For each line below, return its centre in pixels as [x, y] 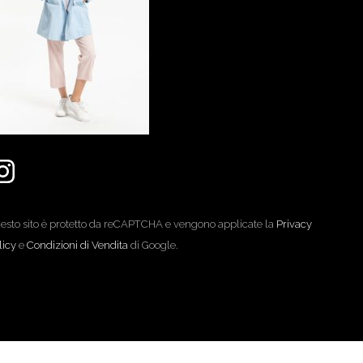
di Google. [153, 246]
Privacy [294, 224]
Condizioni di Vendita [77, 246]
